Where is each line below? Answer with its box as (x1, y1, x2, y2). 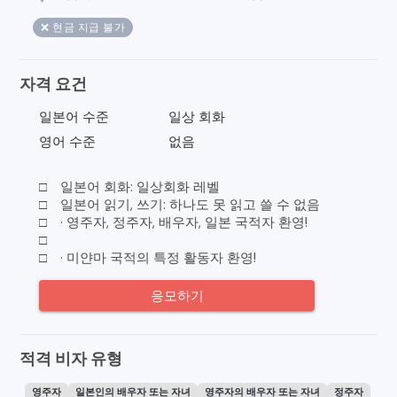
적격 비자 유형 (19, 349, 123, 370)
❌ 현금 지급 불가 (41, 20, 126, 35)
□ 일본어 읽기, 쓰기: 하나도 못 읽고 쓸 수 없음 (39, 196, 321, 214)
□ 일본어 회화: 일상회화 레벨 (39, 178, 221, 197)
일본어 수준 (39, 108, 110, 127)
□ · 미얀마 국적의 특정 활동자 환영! (39, 249, 257, 268)
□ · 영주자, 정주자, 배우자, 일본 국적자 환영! (39, 214, 308, 232)
